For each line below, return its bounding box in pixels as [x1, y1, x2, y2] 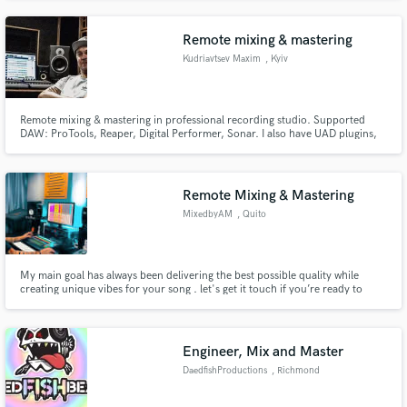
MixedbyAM [183, 209, 233, 221]
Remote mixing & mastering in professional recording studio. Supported [19, 113, 365, 127]
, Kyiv [264, 53, 288, 65]
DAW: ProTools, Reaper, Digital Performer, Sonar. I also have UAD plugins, [19, 126, 377, 141]
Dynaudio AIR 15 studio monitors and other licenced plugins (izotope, [19, 140, 355, 154]
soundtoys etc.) [19, 154, 94, 168]
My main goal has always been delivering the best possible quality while [19, 269, 359, 283]
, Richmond [271, 364, 320, 376]
